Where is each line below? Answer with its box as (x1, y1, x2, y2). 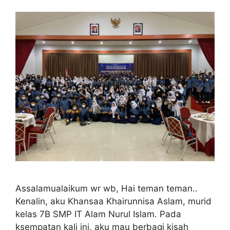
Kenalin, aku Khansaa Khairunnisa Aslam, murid (15, 196, 212, 206)
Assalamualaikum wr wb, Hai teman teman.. (15, 183, 198, 194)
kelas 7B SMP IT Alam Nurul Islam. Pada (15, 208, 181, 219)
